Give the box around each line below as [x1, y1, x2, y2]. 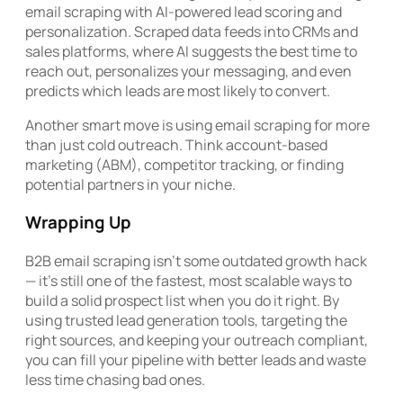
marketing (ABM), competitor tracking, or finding [25, 154, 344, 175]
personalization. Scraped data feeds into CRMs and [25, 21, 358, 41]
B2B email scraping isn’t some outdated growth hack [25, 250, 367, 271]
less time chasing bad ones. [25, 369, 205, 390]
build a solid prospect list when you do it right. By [25, 290, 339, 310]
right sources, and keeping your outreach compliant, [25, 329, 368, 350]
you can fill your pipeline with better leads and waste [25, 349, 366, 370]
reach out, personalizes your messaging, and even [25, 60, 352, 81]
